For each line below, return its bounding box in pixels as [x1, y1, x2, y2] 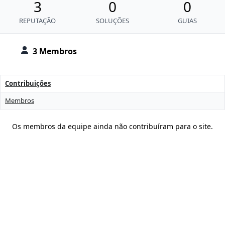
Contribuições [5, 79, 51, 88]
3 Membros [33, 46, 77, 57]
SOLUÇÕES [95, 16, 129, 26]
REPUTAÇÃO [19, 16, 56, 26]
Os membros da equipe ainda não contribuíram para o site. [12, 122, 213, 132]
